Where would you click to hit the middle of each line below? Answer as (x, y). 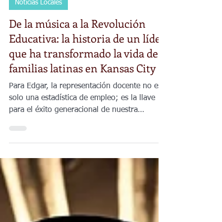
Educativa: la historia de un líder (87, 65)
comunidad (28, 149)
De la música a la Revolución (77, 50)
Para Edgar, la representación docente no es (85, 113)
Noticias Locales (38, 29)
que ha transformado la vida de (83, 80)
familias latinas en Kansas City (82, 95)
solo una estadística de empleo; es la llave (82, 125)
